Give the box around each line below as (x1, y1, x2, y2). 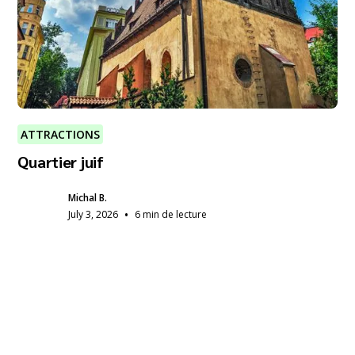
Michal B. (68, 190, 108, 204)
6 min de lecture (135, 207, 208, 221)
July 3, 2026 (68, 207, 119, 221)
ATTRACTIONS (21, 126, 101, 142)
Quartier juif (17, 151, 104, 172)
